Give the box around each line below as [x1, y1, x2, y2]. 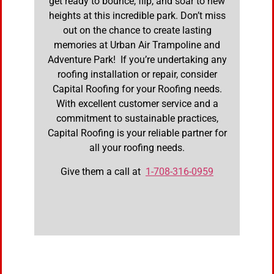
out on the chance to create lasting [62, 24, 212, 37]
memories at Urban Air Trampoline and [54, 39, 220, 51]
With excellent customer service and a [56, 98, 218, 110]
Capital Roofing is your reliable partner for [47, 127, 227, 139]
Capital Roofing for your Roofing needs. [52, 83, 222, 95]
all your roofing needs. [89, 142, 185, 154]
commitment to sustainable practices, [56, 113, 218, 125]
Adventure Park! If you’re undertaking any [47, 54, 227, 66]
